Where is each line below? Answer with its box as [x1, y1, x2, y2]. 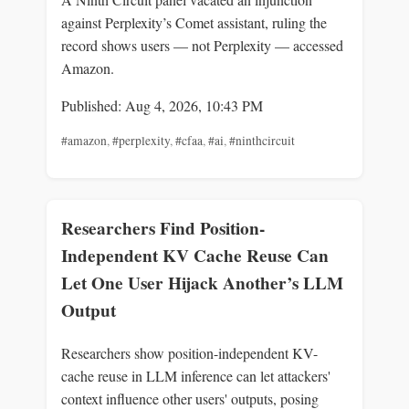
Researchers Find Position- [61, 215, 265, 241]
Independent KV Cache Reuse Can [61, 242, 329, 268]
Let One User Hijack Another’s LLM [61, 269, 343, 296]
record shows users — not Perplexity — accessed [61, 36, 343, 56]
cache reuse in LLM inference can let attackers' [61, 365, 330, 385]
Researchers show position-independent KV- [61, 342, 318, 362]
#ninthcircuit [229, 132, 295, 150]
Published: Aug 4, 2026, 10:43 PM [61, 96, 263, 116]
